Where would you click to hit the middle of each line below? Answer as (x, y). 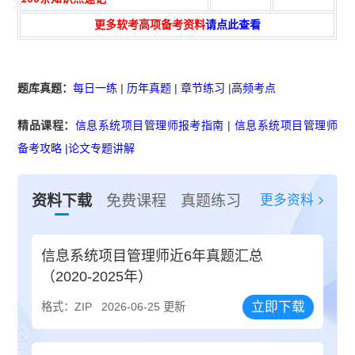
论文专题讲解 (102, 148)
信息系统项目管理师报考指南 (149, 125)
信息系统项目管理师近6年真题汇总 (153, 256)
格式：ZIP (67, 306)
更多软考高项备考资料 (149, 25)
